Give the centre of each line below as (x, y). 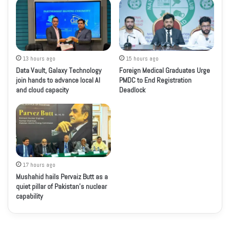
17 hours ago (39, 165)
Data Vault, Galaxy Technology (59, 70)
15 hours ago (142, 58)
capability (30, 196)
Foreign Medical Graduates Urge (165, 70)
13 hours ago (39, 58)
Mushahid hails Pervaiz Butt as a (62, 177)
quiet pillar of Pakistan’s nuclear (62, 186)
